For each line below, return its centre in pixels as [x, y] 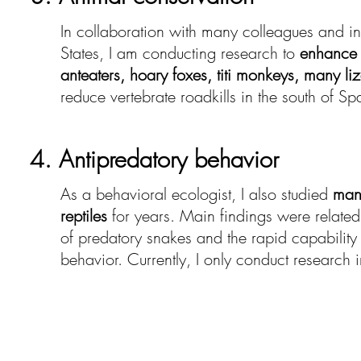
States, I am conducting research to [180, 53]
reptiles [84, 216]
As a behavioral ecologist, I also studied [197, 194]
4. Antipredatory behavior [154, 159]
